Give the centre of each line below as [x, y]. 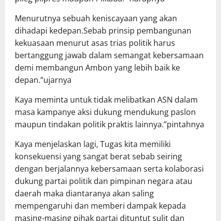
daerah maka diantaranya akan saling [84, 194]
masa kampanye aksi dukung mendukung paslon [105, 112]
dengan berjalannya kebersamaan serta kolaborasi [109, 169]
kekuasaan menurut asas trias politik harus [95, 43]
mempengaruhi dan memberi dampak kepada [100, 206]
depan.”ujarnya [43, 80]
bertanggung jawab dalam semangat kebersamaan [109, 55]
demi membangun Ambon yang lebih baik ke [97, 68]
